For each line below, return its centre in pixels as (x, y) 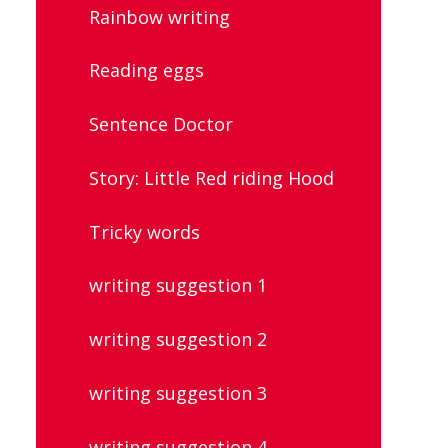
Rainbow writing (159, 16)
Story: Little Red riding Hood (211, 177)
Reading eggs (146, 70)
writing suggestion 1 (178, 285)
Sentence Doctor (161, 124)
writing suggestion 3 (178, 392)
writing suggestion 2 (178, 339)
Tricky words (144, 231)
